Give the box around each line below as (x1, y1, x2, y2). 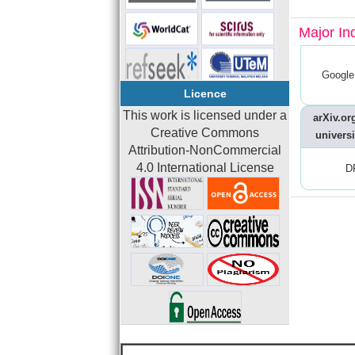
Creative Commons (151, 126, 259, 139)
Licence (183, 87, 227, 100)
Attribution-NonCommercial (128, 143, 281, 157)
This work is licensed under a (123, 109, 287, 122)
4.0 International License (136, 161, 274, 174)
